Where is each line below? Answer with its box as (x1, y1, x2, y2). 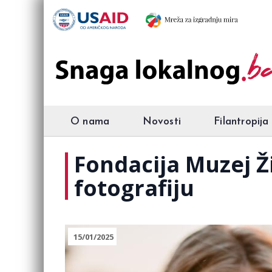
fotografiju (74, 173, 194, 203)
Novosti (142, 117, 181, 127)
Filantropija (214, 117, 269, 127)
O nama (70, 117, 110, 127)
